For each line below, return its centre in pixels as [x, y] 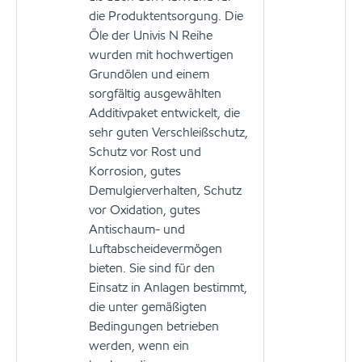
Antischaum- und [137, 229]
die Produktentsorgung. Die [166, 15]
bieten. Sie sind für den [152, 267]
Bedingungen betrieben [154, 326]
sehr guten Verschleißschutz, [168, 132]
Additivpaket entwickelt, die [164, 112]
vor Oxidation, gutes [145, 209]
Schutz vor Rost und [145, 151]
